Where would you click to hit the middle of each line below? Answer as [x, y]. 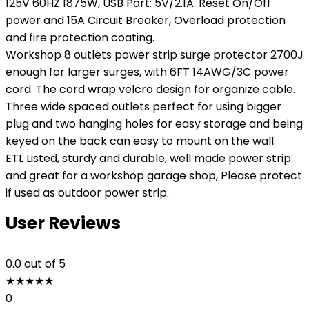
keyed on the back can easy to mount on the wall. [141, 141]
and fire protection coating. [80, 38]
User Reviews [63, 223]
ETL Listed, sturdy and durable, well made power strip [148, 158]
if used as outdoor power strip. [87, 193]
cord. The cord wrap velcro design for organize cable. [150, 89]
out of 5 [45, 264]
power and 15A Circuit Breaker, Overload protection [146, 20]
